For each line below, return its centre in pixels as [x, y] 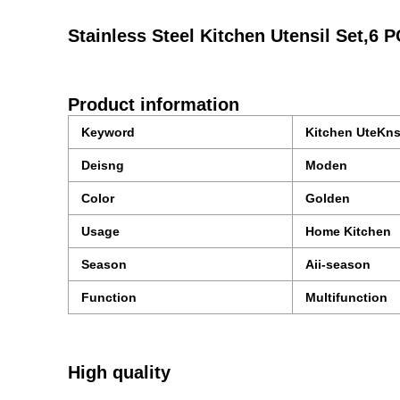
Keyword [108, 132]
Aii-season [338, 264]
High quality [119, 372]
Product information [154, 104]
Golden [328, 198]
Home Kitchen [348, 231]
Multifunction [346, 297]
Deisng [103, 165]
